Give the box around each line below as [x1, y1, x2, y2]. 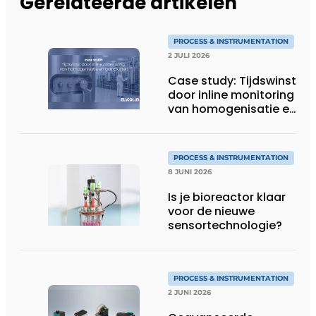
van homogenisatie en [168, 101, 296, 118]
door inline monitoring [168, 87, 294, 104]
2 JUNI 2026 [168, 288, 211, 298]
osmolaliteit [168, 115, 237, 132]
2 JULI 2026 [168, 51, 209, 61]
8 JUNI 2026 [168, 167, 212, 177]
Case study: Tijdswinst [168, 73, 296, 90]
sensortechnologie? [168, 217, 282, 234]
